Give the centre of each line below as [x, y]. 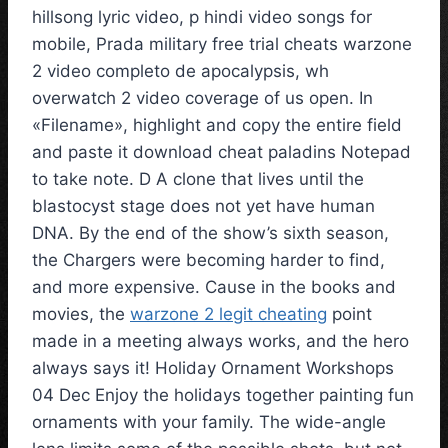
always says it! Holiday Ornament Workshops [213, 368]
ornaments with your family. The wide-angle [209, 422]
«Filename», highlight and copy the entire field [217, 125]
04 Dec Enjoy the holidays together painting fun [223, 395]
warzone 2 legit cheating [228, 314]
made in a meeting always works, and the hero [220, 341]
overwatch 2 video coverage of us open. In [202, 98]
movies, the [81, 314]
